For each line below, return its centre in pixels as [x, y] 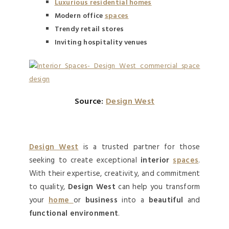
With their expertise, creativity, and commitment [114, 174]
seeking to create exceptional [85, 160]
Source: [90, 101]
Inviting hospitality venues [101, 42]
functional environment [74, 213]
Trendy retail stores [89, 29]
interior [157, 160]
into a [133, 200]
